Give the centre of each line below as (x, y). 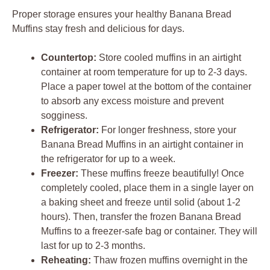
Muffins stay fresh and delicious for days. (98, 28)
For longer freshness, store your (168, 130)
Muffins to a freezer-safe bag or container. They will (149, 231)
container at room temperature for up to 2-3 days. (144, 72)
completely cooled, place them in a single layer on (147, 187)
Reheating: (66, 260)
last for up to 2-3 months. (93, 245)
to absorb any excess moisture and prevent (132, 101)
